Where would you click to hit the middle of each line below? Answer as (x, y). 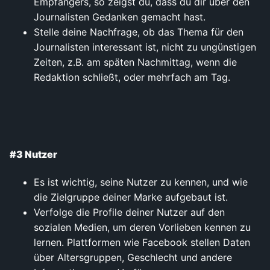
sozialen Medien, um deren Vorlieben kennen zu (142, 228)
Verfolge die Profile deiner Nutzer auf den (129, 212)
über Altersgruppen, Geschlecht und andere (133, 258)
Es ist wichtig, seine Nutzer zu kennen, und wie (141, 182)
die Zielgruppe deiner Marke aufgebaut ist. (131, 197)
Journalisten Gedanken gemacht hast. (120, 17)
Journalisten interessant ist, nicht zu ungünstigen (145, 47)
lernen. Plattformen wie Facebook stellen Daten (142, 243)
